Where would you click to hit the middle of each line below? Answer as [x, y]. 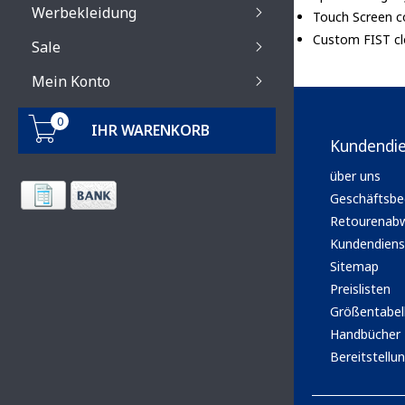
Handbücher [365, 334]
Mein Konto [71, 81]
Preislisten [360, 288]
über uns [355, 175]
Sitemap [354, 266]
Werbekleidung [84, 13]
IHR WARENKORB [151, 130]
